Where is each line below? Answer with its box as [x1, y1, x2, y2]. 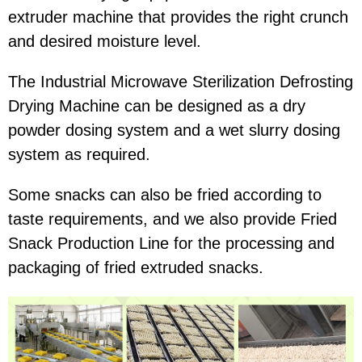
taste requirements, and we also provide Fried [8, 210, 337, 229]
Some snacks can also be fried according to [8, 186, 322, 204]
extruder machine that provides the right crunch [8, 8, 348, 27]
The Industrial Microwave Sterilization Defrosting [8, 73, 353, 91]
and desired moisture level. [8, 32, 201, 51]
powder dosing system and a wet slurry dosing [8, 121, 340, 140]
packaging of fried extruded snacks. [8, 259, 263, 277]
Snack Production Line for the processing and [8, 234, 335, 253]
